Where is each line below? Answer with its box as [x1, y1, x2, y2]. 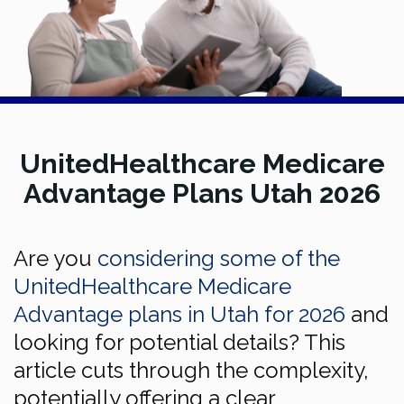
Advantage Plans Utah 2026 [23, 178, 381, 209]
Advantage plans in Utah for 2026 [14, 301, 345, 327]
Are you [14, 245, 97, 271]
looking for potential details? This [14, 329, 345, 355]
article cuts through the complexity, [14, 357, 369, 383]
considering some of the [97, 245, 340, 271]
